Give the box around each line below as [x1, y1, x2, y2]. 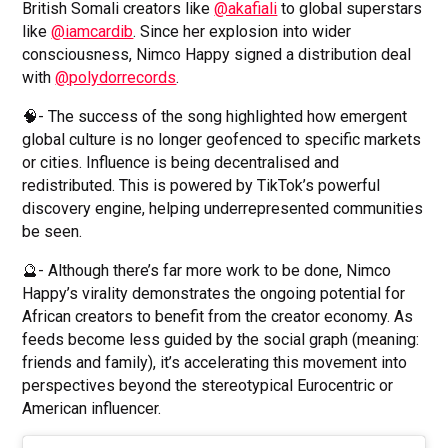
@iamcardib [51, 21, 134, 41]
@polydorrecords [55, 67, 177, 87]
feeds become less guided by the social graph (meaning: [22, 329, 420, 349]
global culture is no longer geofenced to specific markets [22, 129, 422, 149]
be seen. [22, 221, 87, 241]
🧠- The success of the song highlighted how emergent [22, 106, 408, 126]
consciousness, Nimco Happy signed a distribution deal [22, 44, 412, 64]
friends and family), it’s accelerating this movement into [22, 352, 408, 372]
